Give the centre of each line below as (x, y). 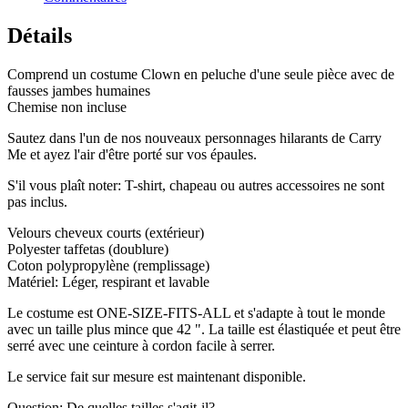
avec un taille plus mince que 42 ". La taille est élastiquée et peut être (204, 329)
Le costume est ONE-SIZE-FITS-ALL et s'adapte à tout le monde (196, 312)
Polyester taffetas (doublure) (88, 249)
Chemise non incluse (67, 107)
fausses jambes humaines (79, 90)
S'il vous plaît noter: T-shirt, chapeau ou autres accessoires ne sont (196, 185)
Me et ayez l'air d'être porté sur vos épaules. (132, 154)
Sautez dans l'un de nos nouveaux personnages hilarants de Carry (194, 138)
